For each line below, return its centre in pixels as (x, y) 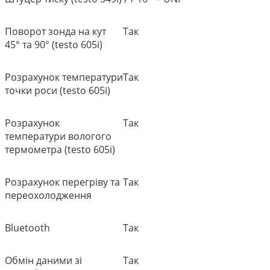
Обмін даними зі (43, 260)
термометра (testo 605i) (60, 149)
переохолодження (48, 195)
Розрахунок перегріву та (62, 182)
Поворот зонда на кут (55, 31)
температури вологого (58, 136)
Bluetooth (27, 228)
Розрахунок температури (64, 77)
